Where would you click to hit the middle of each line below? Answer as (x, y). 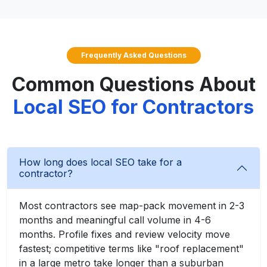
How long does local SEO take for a (100, 162)
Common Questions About (133, 84)
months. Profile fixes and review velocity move (125, 234)
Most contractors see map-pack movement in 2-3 (132, 206)
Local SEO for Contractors (133, 107)
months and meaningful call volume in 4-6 (115, 220)
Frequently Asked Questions (133, 55)
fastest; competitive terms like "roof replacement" (131, 249)
